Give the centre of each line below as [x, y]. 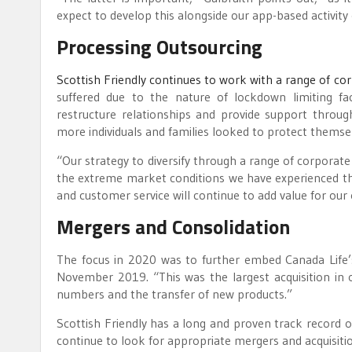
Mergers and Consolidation [173, 227]
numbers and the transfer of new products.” [174, 293]
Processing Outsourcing [159, 47]
